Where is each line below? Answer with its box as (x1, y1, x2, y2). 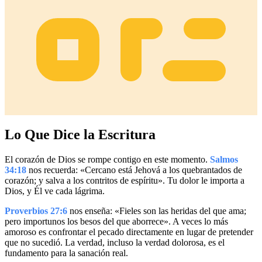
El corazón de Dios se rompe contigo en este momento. (5, 154, 210, 165)
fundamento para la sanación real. (5, 248, 128, 258)
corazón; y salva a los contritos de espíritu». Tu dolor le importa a (5, 175, 244, 186)
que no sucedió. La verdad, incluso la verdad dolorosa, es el (5, 237, 225, 248)
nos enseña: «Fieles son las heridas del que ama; (67, 206, 246, 216)
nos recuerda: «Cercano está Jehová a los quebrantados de (26, 165, 242, 175)
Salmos (210, 154, 238, 165)
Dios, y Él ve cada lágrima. (5, 186, 105, 196)
